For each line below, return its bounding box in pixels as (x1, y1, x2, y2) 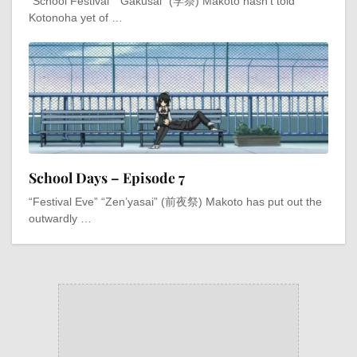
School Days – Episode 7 (29, 167, 185, 186)
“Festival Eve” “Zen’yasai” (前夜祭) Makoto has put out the (29, 194, 322, 208)
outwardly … (29, 211, 92, 225)
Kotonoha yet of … (29, 10, 123, 24)
